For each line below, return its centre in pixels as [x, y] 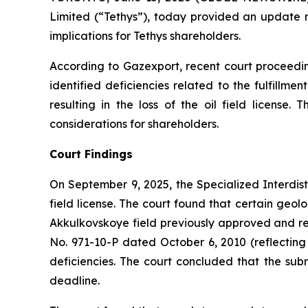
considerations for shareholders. [134, 123]
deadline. [75, 280]
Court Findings [91, 154]
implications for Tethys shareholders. [145, 35]
